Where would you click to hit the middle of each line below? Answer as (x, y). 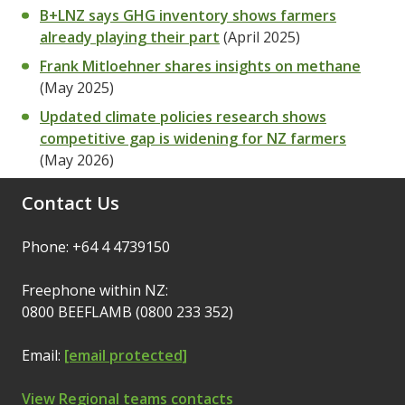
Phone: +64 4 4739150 (96, 247)
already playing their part (130, 37)
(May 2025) (79, 88)
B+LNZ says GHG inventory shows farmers (188, 15)
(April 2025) (260, 37)
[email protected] (126, 355)
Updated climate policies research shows (183, 117)
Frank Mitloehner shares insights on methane (200, 66)
